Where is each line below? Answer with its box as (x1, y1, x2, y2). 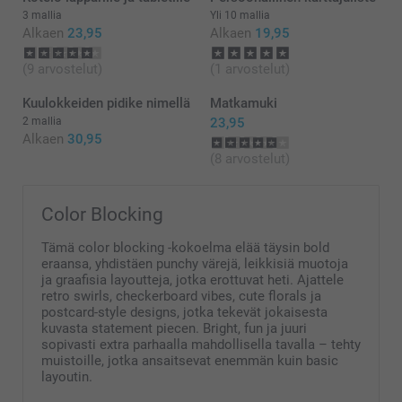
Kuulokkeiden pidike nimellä (22, 94, 190, 111)
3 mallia (22, 8, 62, 22)
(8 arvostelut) (210, 150, 290, 167)
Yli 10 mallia (210, 8, 270, 22)
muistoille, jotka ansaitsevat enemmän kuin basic (41, 352, 338, 369)
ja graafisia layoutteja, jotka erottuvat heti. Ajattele (41, 271, 344, 288)
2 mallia (22, 114, 62, 127)
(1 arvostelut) (210, 60, 290, 77)
